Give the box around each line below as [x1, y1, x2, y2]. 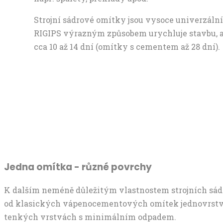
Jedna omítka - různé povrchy [4, 160, 152, 174]
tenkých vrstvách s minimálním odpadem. [4, 211, 176, 222]
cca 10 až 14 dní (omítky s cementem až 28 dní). [34, 41, 220, 52]
